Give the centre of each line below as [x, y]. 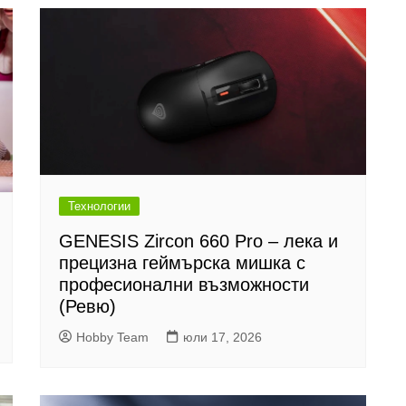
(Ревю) [87, 306]
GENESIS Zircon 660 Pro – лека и [198, 241]
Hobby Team [112, 337]
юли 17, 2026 [222, 337]
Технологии [99, 206]
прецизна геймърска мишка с [182, 262]
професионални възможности [184, 284]
